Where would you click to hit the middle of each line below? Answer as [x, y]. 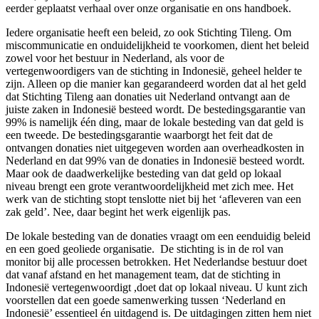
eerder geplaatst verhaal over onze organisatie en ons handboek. [148, 8]
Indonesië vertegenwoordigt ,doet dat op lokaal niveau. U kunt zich [157, 287]
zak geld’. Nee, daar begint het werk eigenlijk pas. [118, 211]
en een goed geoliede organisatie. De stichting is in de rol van [145, 249]
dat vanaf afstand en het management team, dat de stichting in [143, 274]
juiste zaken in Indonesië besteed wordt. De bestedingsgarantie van [156, 109]
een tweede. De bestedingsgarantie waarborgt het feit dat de [139, 135]
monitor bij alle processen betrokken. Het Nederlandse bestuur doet [156, 261]
